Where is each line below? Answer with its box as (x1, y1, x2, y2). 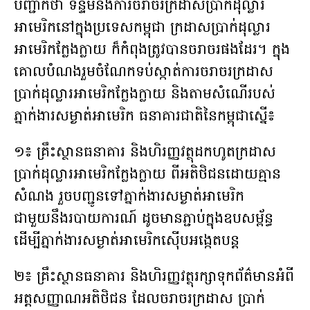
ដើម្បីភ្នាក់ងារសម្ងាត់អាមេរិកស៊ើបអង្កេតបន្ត (14, 231, 239, 253)
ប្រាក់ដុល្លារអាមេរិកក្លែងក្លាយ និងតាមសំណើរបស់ (14, 84, 275, 106)
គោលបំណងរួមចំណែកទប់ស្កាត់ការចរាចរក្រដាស (14, 62, 273, 84)
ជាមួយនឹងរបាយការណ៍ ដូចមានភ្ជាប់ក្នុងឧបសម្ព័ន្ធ (14, 209, 273, 230)
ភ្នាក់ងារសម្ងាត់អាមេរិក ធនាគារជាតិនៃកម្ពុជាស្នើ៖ (14, 107, 275, 128)
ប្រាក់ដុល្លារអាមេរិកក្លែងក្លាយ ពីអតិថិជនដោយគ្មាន (14, 165, 281, 186)
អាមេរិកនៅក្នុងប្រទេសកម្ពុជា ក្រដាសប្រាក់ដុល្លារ (14, 18, 271, 39)
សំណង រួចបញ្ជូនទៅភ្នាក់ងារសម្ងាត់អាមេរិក (14, 187, 244, 208)
